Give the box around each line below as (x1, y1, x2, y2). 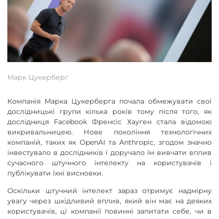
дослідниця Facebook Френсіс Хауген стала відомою (7, 117, 212, 126)
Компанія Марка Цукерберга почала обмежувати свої (7, 96, 212, 106)
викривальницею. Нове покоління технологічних (7, 127, 212, 136)
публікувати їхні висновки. (7, 168, 105, 177)
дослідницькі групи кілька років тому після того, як (7, 107, 212, 116)
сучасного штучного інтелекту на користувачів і (7, 158, 212, 167)
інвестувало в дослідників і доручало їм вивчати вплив (7, 148, 212, 157)
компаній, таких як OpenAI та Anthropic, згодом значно (7, 137, 212, 147)
